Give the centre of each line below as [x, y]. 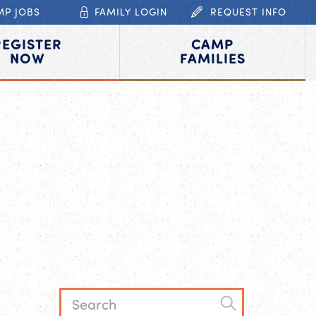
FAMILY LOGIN [130, 12]
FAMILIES [212, 57]
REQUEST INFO [248, 12]
